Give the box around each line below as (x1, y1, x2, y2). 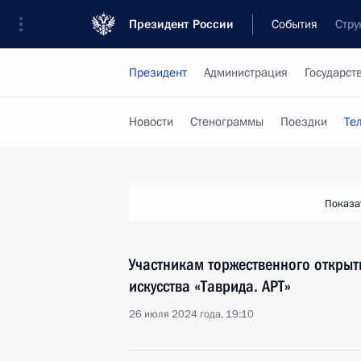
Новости (129, 114, 173, 130)
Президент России (129, 16, 234, 32)
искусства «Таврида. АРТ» (129, 276, 291, 296)
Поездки (280, 114, 327, 130)
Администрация (204, 64, 288, 81)
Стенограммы (190, 114, 263, 130)
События (272, 16, 317, 32)
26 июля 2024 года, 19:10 (129, 307, 254, 322)
